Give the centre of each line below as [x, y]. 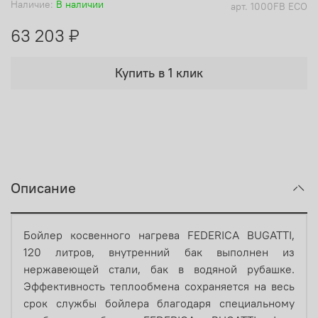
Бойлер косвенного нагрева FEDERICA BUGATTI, [159, 235]
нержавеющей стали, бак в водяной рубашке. [159, 269]
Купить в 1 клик [159, 72]
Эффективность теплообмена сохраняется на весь [159, 286]
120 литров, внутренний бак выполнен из [159, 252]
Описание [43, 188]
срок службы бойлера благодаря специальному [159, 303]
